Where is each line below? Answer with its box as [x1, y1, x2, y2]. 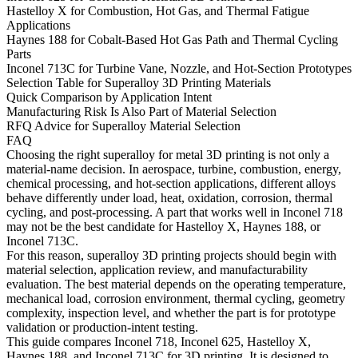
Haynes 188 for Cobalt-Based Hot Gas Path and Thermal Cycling [6, 32, 338, 46]
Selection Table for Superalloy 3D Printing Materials [6, 75, 271, 89]
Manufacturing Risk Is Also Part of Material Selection [6, 104, 276, 118]
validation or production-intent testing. [6, 320, 198, 334]
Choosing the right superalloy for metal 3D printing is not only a [6, 147, 329, 161]
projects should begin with [201, 248, 336, 262]
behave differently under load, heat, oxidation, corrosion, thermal [6, 190, 332, 205]
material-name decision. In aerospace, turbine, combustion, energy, [6, 161, 341, 176]
